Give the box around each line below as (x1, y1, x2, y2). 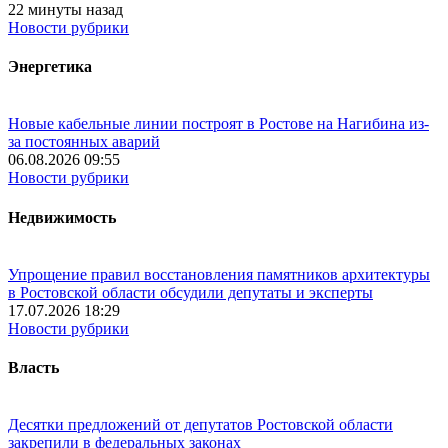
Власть (8, 359, 59, 377)
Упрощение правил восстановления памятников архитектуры (8, 265, 430, 283)
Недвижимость (8, 208, 116, 226)
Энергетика (8, 58, 92, 76)
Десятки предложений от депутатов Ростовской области (8, 416, 393, 434)
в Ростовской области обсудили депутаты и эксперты (8, 283, 373, 301)
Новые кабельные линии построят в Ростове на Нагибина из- (8, 115, 429, 133)
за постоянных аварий (8, 133, 160, 151)
